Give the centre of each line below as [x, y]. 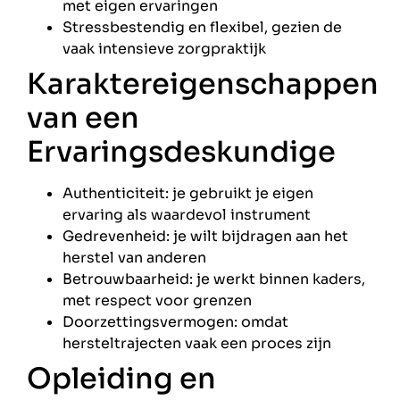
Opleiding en [121, 379]
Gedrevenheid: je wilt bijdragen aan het [205, 237]
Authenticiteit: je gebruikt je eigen [188, 194]
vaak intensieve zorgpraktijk [164, 49]
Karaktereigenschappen [203, 84]
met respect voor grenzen [157, 301]
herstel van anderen [134, 258]
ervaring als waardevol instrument [187, 215]
